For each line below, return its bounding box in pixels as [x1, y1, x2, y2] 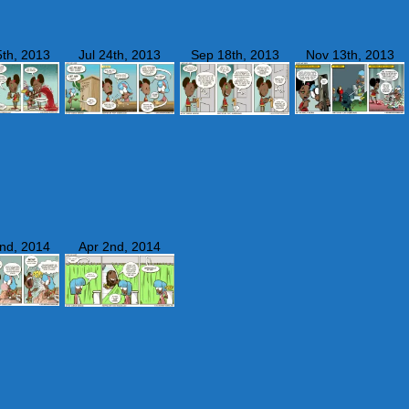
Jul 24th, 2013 [79, 47, 161, 62]
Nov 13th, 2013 [305, 47, 394, 62]
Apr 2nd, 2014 [79, 239, 161, 254]
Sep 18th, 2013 [190, 47, 279, 62]
